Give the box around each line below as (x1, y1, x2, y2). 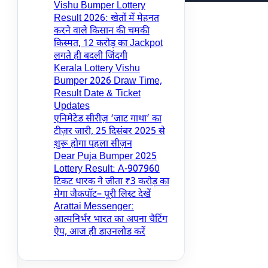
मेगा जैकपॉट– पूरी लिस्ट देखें (53, 188, 151, 201)
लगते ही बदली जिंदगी (53, 50, 127, 63)
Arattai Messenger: (53, 201, 134, 214)
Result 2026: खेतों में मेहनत (53, 13, 159, 25)
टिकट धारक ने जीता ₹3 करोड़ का (53, 176, 169, 188)
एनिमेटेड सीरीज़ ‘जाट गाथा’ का (53, 113, 162, 126)
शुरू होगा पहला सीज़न (53, 138, 132, 151)
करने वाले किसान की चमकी (53, 25, 150, 38)
